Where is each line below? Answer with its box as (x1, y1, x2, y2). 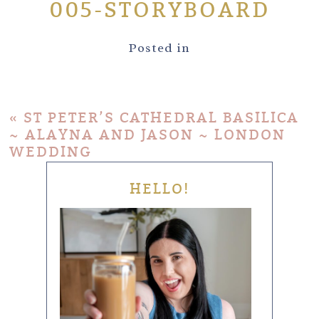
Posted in (129, 39, 190, 56)
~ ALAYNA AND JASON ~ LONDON (9, 125, 286, 144)
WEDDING (9, 142, 93, 161)
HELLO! (130, 179, 189, 198)
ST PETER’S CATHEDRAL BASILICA (23, 108, 300, 127)
